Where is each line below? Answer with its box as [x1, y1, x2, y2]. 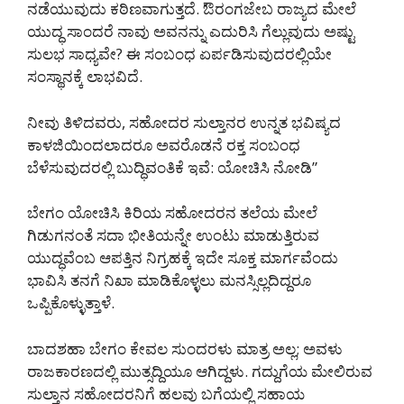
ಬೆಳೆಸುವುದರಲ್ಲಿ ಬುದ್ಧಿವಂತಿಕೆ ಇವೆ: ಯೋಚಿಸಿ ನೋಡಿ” [27, 156, 317, 178]
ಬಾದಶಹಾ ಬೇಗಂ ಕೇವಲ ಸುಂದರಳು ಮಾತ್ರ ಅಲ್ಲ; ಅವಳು [27, 337, 343, 359]
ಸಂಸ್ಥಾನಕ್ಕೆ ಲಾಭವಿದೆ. [27, 66, 142, 87]
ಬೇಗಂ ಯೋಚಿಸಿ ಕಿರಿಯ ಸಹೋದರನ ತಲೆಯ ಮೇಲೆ [27, 202, 317, 224]
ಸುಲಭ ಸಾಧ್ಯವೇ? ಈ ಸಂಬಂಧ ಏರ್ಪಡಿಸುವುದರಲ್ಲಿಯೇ [27, 43, 332, 65]
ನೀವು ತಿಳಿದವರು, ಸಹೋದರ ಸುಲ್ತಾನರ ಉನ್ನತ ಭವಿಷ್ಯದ [27, 111, 341, 133]
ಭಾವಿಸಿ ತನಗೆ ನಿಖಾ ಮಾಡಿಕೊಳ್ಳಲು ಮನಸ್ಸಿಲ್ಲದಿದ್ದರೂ [27, 270, 311, 291]
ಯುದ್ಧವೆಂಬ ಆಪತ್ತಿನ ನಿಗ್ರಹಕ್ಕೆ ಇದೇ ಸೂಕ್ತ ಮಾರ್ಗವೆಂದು [27, 247, 338, 269]
